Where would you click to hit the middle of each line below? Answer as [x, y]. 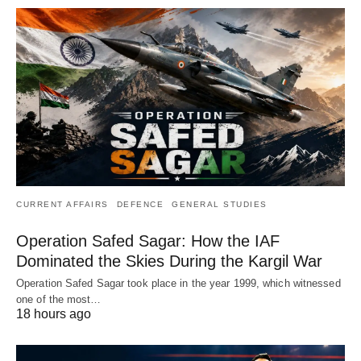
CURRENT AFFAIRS [62, 205]
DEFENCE [140, 205]
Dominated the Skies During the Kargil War [169, 261]
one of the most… [59, 300]
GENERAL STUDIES [220, 205]
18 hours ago [54, 314]
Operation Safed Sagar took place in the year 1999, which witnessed [178, 284]
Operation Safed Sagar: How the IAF [148, 241]
